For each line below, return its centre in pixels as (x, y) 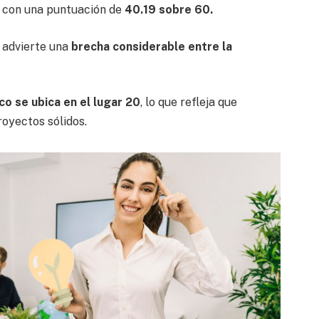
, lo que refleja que (188, 103)
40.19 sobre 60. (168, 10)
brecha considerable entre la (151, 46)
